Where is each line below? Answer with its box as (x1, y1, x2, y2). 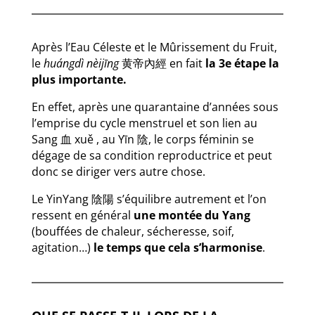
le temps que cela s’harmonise (93, 239, 262, 255)
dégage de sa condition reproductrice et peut (31, 147, 272, 163)
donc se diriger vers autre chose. (31, 163, 205, 179)
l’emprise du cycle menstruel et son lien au (31, 115, 257, 131)
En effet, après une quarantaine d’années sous (31, 98, 278, 115)
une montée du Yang (133, 207, 250, 223)
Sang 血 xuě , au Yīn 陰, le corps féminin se (31, 131, 254, 147)
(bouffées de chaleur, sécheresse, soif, (31, 223, 234, 239)
